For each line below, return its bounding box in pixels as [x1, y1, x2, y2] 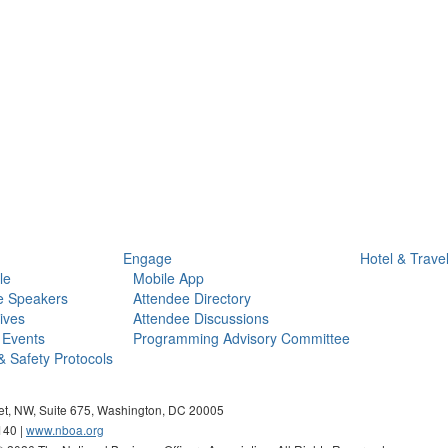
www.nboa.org [26, 421, 104, 438]
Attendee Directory [133, 288, 251, 308]
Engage [123, 248, 172, 268]
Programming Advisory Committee [133, 328, 350, 348]
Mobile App [133, 268, 204, 288]
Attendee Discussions [133, 308, 269, 328]
